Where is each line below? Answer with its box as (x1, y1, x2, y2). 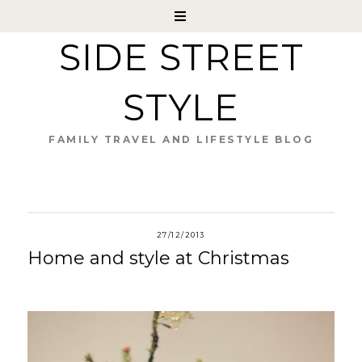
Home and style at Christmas (27, 247, 289, 269)
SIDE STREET (58, 36, 304, 79)
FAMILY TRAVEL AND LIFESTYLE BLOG (48, 133, 314, 145)
